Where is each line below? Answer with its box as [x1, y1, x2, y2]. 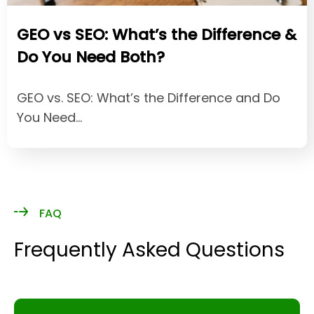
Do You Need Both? [17, 46, 165, 69]
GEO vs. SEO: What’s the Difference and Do [17, 89, 280, 107]
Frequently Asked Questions [14, 236, 285, 264]
